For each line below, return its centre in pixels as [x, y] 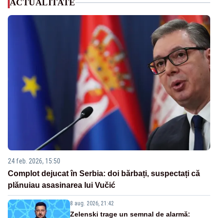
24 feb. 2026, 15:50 [34, 161]
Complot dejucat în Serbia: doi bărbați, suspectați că [104, 173]
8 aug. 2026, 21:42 [92, 203]
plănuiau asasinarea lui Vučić [62, 185]
